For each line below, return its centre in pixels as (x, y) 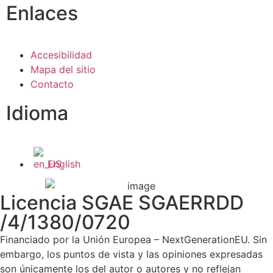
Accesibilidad (61, 55)
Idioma (37, 113)
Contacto (52, 84)
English (64, 164)
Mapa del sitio (63, 70)
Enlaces (42, 13)
